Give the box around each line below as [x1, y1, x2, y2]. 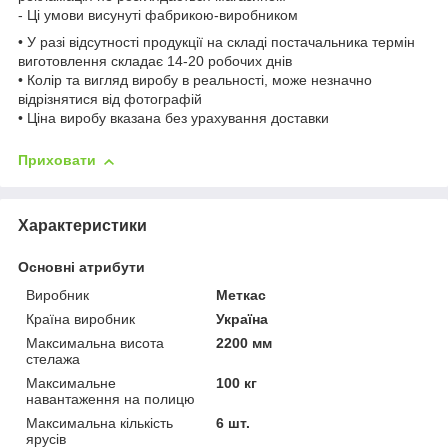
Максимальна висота [26, 335, 164, 352]
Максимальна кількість [26, 415, 173, 432]
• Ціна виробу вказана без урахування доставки [18, 110, 329, 127]
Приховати [18, 152, 96, 169]
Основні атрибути [18, 259, 145, 276]
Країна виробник [26, 311, 135, 328]
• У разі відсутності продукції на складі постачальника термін [18, 34, 415, 51]
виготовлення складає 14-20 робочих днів [18, 53, 292, 70]
